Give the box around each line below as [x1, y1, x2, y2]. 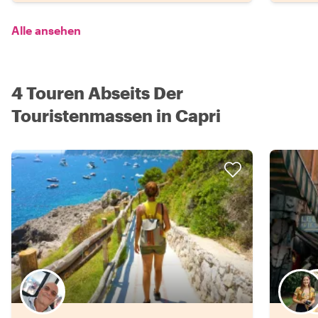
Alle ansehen [11, 23, 81, 37]
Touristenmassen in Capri [11, 105, 221, 126]
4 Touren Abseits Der [11, 82, 183, 103]
